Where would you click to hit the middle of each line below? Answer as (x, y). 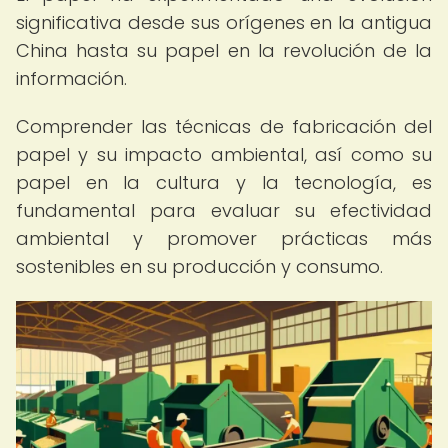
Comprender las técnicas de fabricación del (224, 126)
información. (71, 78)
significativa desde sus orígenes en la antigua (224, 22)
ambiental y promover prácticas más (224, 238)
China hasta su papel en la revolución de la (224, 50)
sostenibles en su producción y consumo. (199, 266)
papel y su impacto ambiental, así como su (224, 154)
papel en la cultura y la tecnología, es (224, 182)
